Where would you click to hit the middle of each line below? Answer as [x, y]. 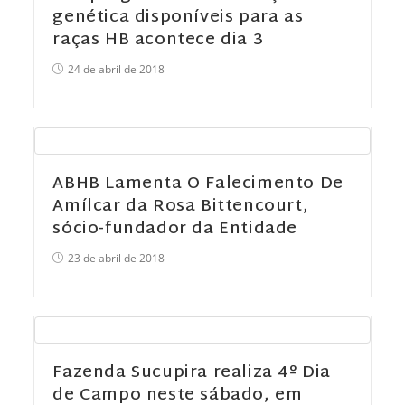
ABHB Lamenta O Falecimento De [198, 184]
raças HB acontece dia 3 [158, 40]
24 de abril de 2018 [117, 69]
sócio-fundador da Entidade [175, 229]
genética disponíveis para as [178, 18]
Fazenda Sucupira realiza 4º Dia [192, 373]
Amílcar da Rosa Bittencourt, [181, 207]
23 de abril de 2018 [117, 258]
